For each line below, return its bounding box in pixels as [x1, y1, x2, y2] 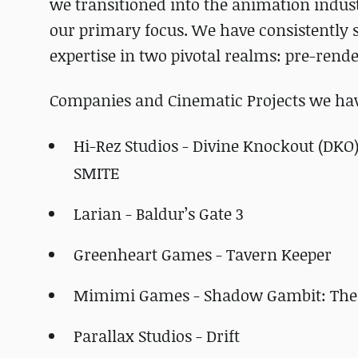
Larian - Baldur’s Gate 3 [74, 203, 244, 225]
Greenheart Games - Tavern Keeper [74, 244, 332, 265]
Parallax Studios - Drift [74, 325, 240, 347]
